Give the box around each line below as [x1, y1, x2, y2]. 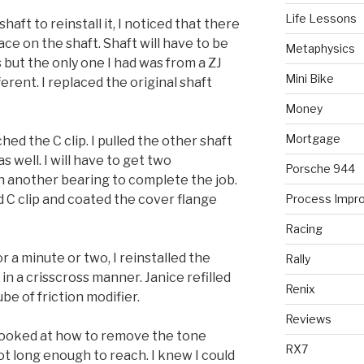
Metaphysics [284, 41, 355, 56]
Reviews [284, 312, 331, 327]
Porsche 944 [284, 162, 355, 176]
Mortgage [284, 132, 340, 146]
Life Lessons [284, 11, 357, 26]
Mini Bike [284, 71, 334, 86]
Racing [284, 222, 323, 236]
